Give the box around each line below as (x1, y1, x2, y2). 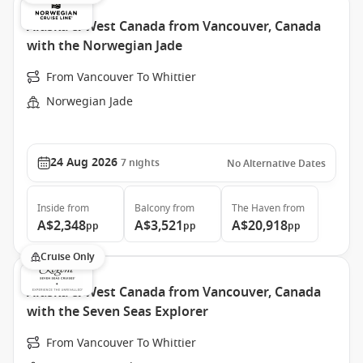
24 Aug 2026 (50, 154, 117, 171)
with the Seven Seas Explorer (27, 302, 208, 322)
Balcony (135, 201, 170, 216)
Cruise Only (41, 250, 95, 264)
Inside (37, 201, 65, 216)
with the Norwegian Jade (27, 36, 182, 56)
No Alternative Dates (227, 156, 326, 171)
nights (129, 156, 160, 170)
